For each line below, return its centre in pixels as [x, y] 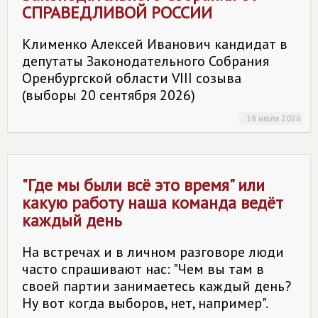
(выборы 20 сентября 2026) [109, 95]
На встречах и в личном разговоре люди [153, 252]
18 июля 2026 [274, 118]
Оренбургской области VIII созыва [132, 78]
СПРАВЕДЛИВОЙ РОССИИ [117, 12]
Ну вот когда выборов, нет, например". [145, 303]
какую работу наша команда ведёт [153, 203]
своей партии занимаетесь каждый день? [157, 286]
